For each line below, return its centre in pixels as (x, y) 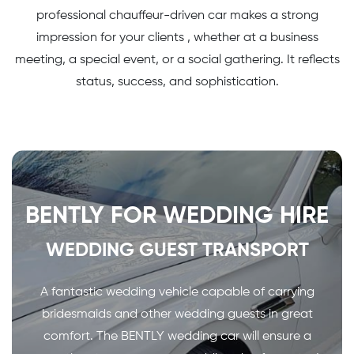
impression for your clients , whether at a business (177, 38)
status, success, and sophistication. (177, 82)
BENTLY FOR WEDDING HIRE (177, 216)
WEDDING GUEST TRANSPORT (177, 250)
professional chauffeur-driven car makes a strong (177, 15)
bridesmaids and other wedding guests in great (177, 314)
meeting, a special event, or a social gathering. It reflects (177, 60)
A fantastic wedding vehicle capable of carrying (177, 292)
